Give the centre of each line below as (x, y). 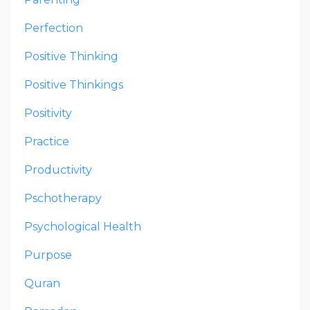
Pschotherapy (63, 198)
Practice (47, 141)
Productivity (58, 170)
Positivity (48, 113)
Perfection (54, 28)
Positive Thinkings (74, 84)
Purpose (48, 255)
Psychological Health (83, 226)
